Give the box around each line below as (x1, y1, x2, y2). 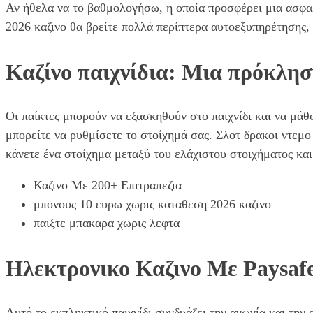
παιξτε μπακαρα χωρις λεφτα (34, 216, 180, 231)
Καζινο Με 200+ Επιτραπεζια (34, 178, 182, 193)
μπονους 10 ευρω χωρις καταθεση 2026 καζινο (34, 197, 271, 212)
